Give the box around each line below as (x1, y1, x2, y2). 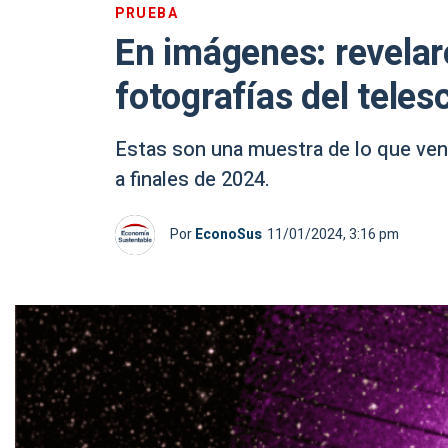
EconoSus (195, 224, 262, 245)
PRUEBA (115, 3, 178, 24)
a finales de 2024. (115, 165, 270, 194)
